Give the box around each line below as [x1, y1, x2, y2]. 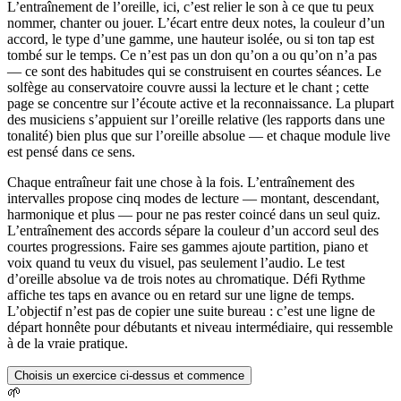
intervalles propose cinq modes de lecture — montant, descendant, [7, 191, 380, 207]
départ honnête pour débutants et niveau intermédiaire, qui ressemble [7, 320, 393, 336]
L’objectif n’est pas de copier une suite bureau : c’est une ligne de [7, 303, 375, 320]
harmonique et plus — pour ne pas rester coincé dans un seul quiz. [7, 207, 380, 223]
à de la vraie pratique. [7, 336, 128, 352]
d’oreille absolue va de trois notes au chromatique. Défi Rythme [7, 271, 365, 287]
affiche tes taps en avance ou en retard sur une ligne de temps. [7, 287, 354, 303]
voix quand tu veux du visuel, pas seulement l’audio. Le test [7, 255, 345, 271]
